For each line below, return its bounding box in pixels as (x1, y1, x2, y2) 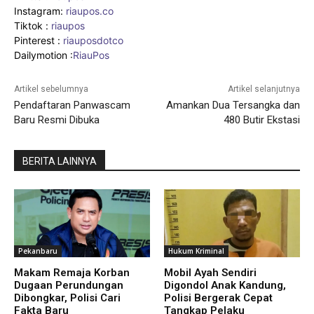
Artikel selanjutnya (227, 83, 300, 94)
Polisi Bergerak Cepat (164, 291, 273, 304)
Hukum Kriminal (168, 245, 224, 256)
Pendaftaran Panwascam (14, 98, 130, 111)
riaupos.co (66, 4, 114, 17)
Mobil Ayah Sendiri (164, 266, 257, 279)
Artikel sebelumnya (14, 83, 88, 94)
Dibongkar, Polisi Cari (14, 291, 121, 304)
